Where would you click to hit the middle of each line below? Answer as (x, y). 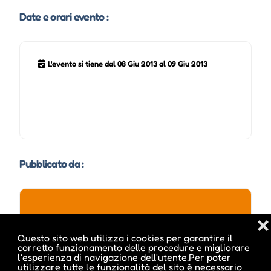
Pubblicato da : (51, 164)
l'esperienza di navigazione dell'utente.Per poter (124, 257)
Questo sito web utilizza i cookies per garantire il (125, 238)
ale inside (135, 228)
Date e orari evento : (64, 17)
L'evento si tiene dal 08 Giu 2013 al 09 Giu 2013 (127, 64)
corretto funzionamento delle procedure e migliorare (133, 247)
